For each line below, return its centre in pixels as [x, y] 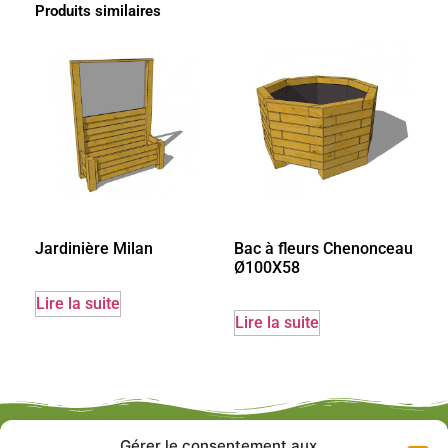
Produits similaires [98, 11]
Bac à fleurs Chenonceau [323, 249]
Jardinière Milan [94, 249]
